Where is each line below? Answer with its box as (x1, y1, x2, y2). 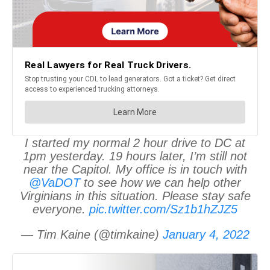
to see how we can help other (80, 176, 241, 189)
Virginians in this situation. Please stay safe (19, 189, 251, 202)
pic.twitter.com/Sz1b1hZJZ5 (89, 202, 237, 216)
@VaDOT (29, 176, 80, 189)
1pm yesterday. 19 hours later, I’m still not (23, 149, 247, 163)
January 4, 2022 (162, 228, 250, 241)
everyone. (33, 202, 89, 216)
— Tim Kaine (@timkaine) (20, 228, 163, 241)
